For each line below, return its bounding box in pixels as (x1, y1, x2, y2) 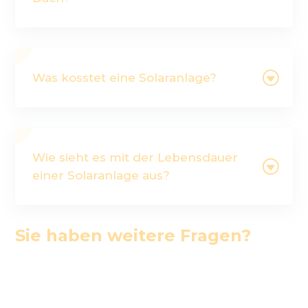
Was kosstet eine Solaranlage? (32, 70, 217, 85)
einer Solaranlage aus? (32, 168, 170, 182)
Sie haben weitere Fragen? (15, 225, 252, 245)
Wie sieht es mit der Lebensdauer (32, 150, 239, 164)
